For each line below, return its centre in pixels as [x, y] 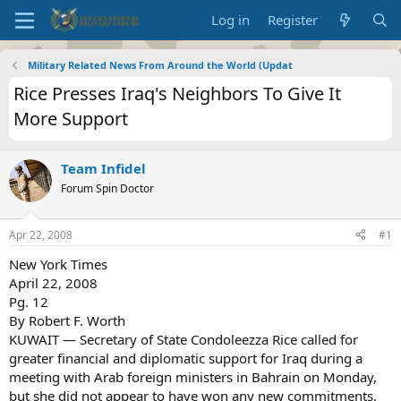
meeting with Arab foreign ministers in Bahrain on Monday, [193, 376]
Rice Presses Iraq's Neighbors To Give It [177, 94]
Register [293, 20]
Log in [231, 20]
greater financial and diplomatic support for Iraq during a [186, 358]
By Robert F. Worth [67, 320]
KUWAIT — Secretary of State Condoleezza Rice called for [183, 339]
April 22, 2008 [53, 282]
